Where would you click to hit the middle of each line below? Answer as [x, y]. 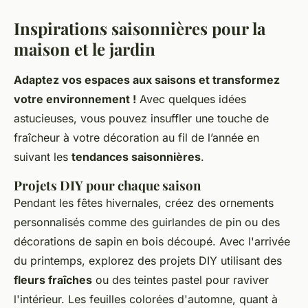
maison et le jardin [85, 49]
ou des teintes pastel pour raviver [180, 280]
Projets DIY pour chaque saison [107, 186]
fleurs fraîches [53, 280]
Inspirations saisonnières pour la [140, 29]
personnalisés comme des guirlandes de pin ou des [147, 222]
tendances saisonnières [136, 157]
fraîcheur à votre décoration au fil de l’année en [136, 138]
